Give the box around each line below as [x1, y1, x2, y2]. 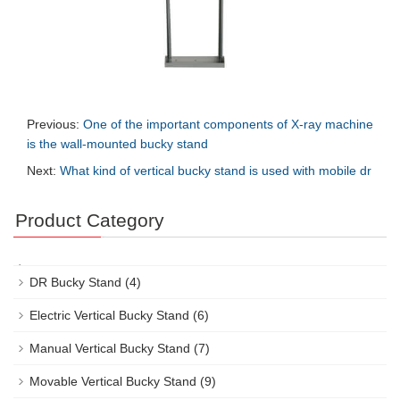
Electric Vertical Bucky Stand [29, 307, 189, 322]
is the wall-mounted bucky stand [27, 136, 208, 151]
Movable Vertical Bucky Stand [29, 373, 196, 388]
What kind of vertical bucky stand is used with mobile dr [60, 162, 371, 178]
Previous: [27, 116, 83, 131]
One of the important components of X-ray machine [83, 116, 373, 131]
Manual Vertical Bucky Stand [29, 340, 190, 355]
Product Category [15, 209, 164, 230]
